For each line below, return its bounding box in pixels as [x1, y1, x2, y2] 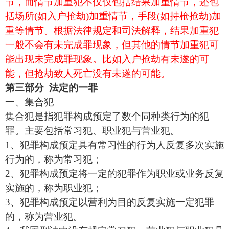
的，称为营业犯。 [5, 211, 83, 222]
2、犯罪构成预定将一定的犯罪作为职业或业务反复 [5, 168, 224, 179]
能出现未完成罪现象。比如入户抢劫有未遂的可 [5, 54, 209, 64]
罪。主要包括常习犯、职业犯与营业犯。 [5, 125, 180, 136]
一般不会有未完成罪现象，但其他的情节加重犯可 [5, 39, 219, 50]
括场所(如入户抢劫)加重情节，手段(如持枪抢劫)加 [5, 11, 221, 21]
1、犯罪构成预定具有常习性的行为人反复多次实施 [5, 140, 224, 150]
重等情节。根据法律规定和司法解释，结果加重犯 [5, 25, 219, 36]
